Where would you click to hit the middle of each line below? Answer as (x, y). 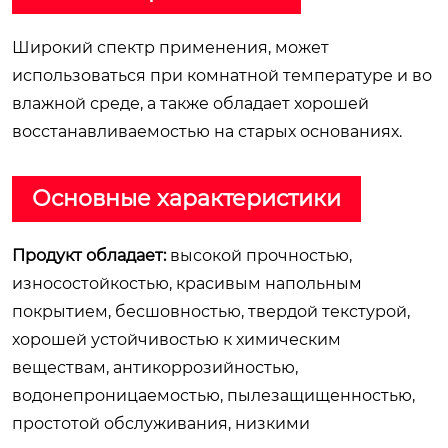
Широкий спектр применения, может (170, 47)
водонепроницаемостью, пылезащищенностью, (213, 395)
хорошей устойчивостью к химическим (176, 339)
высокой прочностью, (259, 255)
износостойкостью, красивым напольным (187, 283)
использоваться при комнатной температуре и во (222, 75)
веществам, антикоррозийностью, (155, 367)
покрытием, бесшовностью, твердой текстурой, (211, 311)
